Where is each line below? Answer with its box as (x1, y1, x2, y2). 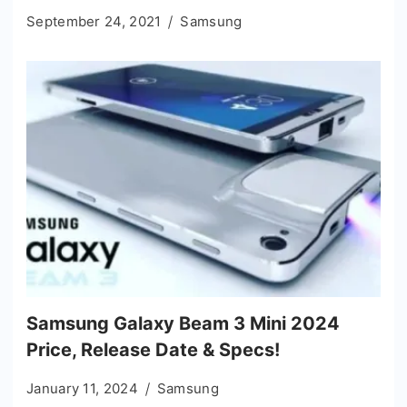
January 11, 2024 (26, 379, 138, 397)
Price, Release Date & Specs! (26, 338, 280, 361)
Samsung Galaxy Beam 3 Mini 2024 (26, 312, 340, 334)
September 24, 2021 (26, 12, 162, 30)
